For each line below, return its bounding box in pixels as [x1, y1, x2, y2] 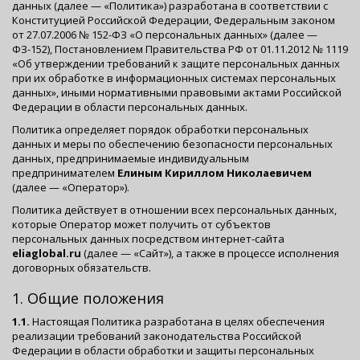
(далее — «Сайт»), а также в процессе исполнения [81, 246, 339, 260]
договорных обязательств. [12, 260, 151, 275]
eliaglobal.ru [12, 246, 81, 260]
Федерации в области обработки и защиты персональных [12, 343, 314, 358]
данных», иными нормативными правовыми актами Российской [12, 85, 342, 100]
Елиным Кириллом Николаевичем [117, 166, 312, 180]
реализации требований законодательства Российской [12, 329, 301, 343]
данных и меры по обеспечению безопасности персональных [12, 137, 333, 151]
